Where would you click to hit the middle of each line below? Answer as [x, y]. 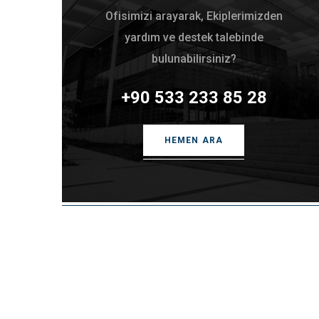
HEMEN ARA [194, 140]
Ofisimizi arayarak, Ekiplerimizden [194, 16]
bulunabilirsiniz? [194, 59]
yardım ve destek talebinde [194, 37]
